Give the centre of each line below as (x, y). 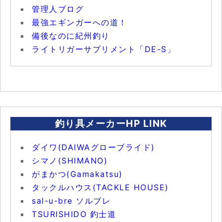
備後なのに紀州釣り (71, 35)
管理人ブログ (58, 9)
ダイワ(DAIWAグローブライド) (93, 147)
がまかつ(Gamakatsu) (77, 174)
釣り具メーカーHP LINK (111, 123)
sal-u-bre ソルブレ (71, 200)
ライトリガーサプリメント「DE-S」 (104, 49)
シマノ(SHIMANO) (70, 160)
